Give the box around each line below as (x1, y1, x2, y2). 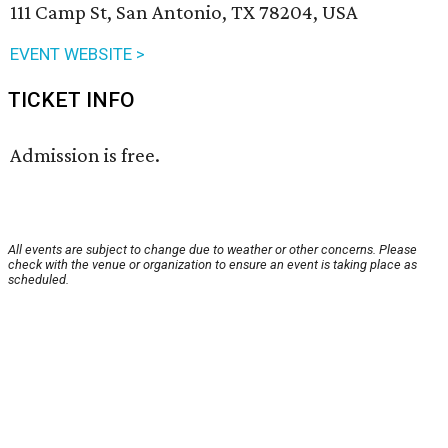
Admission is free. (10, 143, 160, 168)
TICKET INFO (8, 88, 135, 113)
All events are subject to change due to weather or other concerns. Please (8, 242, 417, 258)
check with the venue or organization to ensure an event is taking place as (8, 257, 417, 273)
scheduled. (8, 272, 69, 288)
